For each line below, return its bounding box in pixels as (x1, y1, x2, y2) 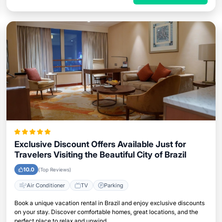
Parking (104, 181, 123, 189)
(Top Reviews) (38, 166, 71, 172)
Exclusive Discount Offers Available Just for (14, 139, 186, 149)
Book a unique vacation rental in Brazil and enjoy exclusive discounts (14, 199, 205, 207)
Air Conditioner (26, 181, 65, 189)
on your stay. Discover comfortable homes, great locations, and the (14, 208, 198, 216)
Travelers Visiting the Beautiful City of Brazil (14, 150, 186, 160)
